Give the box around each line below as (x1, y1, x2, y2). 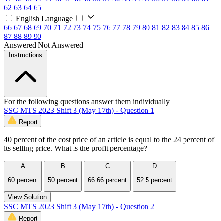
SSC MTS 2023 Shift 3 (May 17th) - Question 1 (4, 106, 154, 114)
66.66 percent (88, 176, 127, 184)
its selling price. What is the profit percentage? (4, 144, 147, 152)
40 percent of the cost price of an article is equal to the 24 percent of (4, 135, 214, 144)
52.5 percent (137, 176, 172, 184)
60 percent (8, 176, 38, 184)
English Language (16, 14, 73, 23)
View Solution (8, 193, 47, 201)
